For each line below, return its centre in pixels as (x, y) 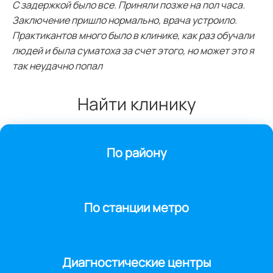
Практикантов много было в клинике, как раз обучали (133, 36)
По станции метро (136, 208)
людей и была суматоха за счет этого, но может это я (133, 51)
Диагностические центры (136, 263)
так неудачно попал (57, 66)
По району (136, 153)
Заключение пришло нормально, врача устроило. (125, 20)
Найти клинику (136, 104)
